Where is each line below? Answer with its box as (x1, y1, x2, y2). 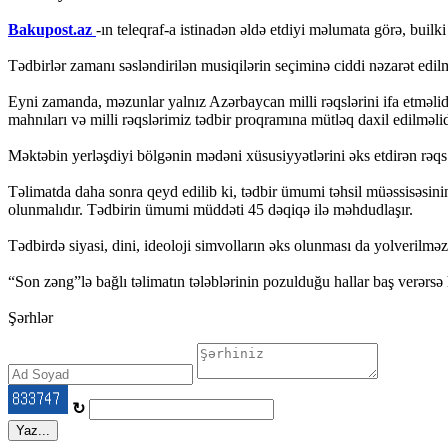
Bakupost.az (8, 20, 96, 38)
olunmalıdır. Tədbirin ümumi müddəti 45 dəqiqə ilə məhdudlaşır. (8, 200, 413, 218)
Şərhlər (8, 308, 53, 326)
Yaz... (16, 422, 50, 438)
